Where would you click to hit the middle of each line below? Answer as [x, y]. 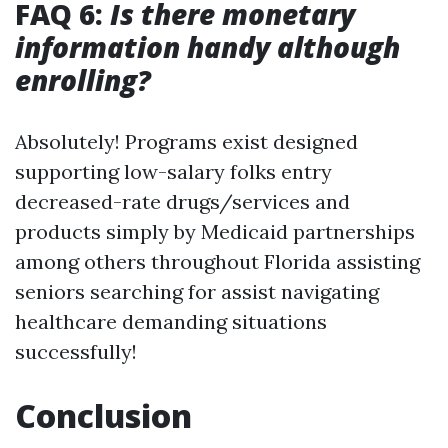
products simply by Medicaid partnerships [215, 231]
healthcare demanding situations [171, 321]
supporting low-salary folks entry [173, 171]
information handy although [207, 47]
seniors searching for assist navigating [197, 291]
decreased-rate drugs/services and [182, 201]
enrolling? [83, 80]
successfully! [76, 351]
